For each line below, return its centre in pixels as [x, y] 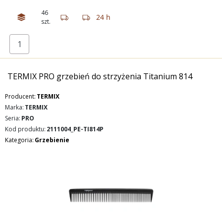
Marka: [14, 107]
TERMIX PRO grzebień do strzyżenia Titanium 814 [100, 76]
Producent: [20, 96]
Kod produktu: [25, 129]
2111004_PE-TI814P [75, 129]
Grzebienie [52, 140]
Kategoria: [19, 140]
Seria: [13, 118]
